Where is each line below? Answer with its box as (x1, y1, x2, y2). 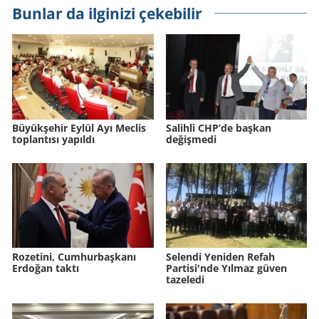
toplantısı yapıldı (12, 132, 95, 146)
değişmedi (165, 132, 216, 146)
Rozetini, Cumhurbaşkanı (12, 249, 136, 263)
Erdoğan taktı (12, 261, 79, 275)
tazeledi (165, 272, 204, 286)
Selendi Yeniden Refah (165, 249, 275, 263)
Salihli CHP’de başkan (165, 120, 271, 135)
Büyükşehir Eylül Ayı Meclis (12, 120, 146, 135)
